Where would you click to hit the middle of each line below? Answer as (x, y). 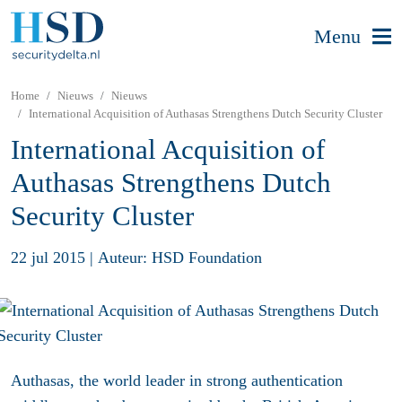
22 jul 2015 (48, 257)
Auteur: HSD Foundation (180, 257)
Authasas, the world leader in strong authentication (177, 381)
